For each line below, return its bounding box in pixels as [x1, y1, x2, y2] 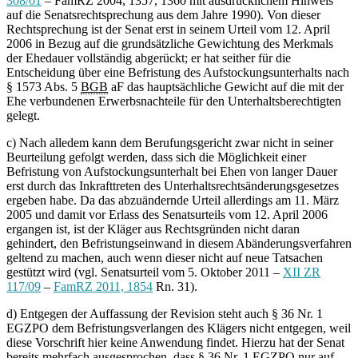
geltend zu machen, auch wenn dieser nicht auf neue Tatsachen [6, 251, 323, 265]
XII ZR [283, 265, 320, 280]
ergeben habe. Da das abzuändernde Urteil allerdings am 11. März [6, 193, 339, 208]
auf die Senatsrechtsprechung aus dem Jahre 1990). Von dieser [6, 8, 320, 22]
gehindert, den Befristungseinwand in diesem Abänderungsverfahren [6, 237, 352, 251]
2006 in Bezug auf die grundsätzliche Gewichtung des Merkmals [6, 37, 333, 51]
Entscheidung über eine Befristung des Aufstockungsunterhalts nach [6, 66, 349, 80]
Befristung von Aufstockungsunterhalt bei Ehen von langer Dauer [6, 165, 337, 179]
